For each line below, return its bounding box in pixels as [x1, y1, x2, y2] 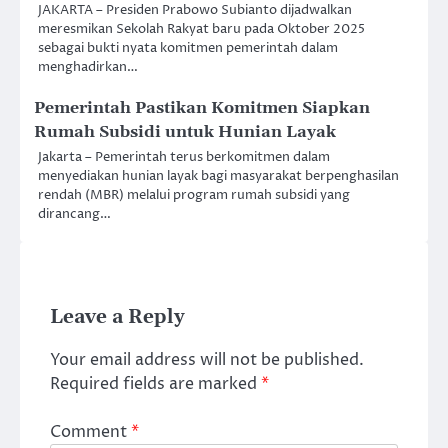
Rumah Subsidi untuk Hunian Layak [34, 122, 336, 143]
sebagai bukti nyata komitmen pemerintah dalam [38, 39, 338, 58]
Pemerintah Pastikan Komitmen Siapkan [34, 98, 370, 119]
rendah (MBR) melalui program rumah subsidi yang [38, 186, 350, 205]
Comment [50, 421, 131, 444]
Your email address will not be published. [50, 349, 364, 372]
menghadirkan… [38, 58, 138, 77]
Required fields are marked [50, 373, 261, 396]
